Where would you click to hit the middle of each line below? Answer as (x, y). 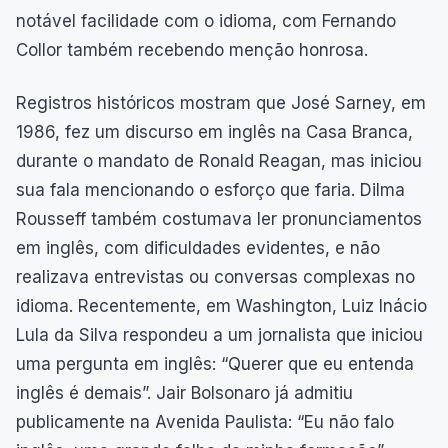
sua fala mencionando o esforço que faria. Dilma (210, 189)
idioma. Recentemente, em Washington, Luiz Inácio (221, 305)
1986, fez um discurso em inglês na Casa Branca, (214, 131)
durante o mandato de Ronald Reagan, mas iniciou (219, 160)
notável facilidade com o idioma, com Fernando (206, 20)
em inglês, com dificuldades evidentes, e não (198, 247)
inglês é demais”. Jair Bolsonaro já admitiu (184, 392)
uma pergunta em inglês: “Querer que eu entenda (215, 363)
